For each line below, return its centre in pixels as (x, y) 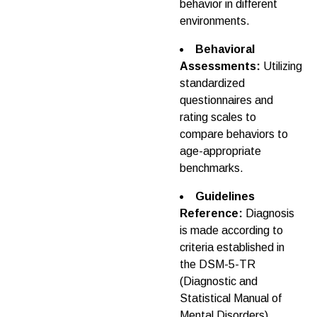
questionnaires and (226, 100)
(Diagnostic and (219, 281)
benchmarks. (212, 168)
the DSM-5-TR (218, 264)
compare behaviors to (234, 134)
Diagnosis (270, 213)
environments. (215, 21)
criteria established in (232, 247)
